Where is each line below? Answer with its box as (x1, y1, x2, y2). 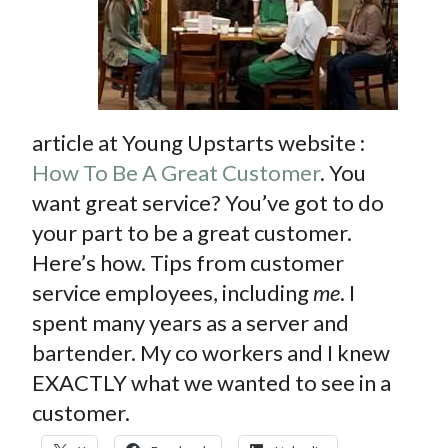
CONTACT (21, 29, 86, 46)
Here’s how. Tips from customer (32, 249, 344, 277)
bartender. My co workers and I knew (32, 339, 390, 367)
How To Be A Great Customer (32, 159, 320, 187)
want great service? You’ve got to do (32, 189, 384, 217)
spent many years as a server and (32, 309, 349, 337)
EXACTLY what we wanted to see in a (32, 369, 391, 397)
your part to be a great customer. (32, 219, 352, 247)
